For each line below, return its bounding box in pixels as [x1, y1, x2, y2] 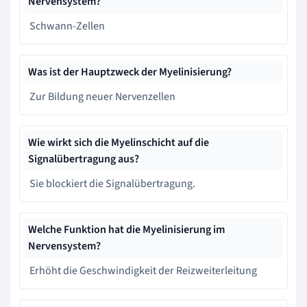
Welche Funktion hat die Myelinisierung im [28, 221, 225, 237]
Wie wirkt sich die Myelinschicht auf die [28, 134, 209, 150]
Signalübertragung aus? [28, 151, 139, 167]
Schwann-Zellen [29, 18, 105, 34]
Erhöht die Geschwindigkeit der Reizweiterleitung [29, 262, 257, 278]
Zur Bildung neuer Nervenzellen [29, 88, 175, 104]
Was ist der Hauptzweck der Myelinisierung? [28, 64, 232, 79]
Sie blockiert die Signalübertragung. [29, 175, 195, 191]
